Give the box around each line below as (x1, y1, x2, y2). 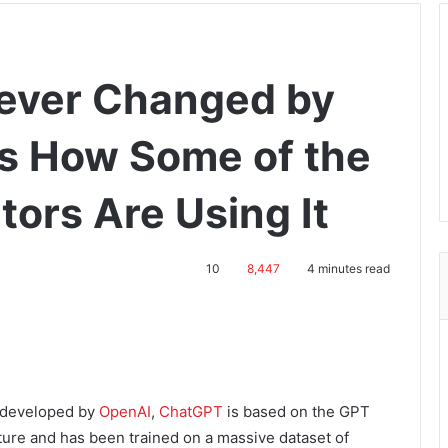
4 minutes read (304, 261, 390, 276)
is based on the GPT (223, 402, 370, 422)
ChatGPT (159, 402, 223, 422)
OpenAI (99, 402, 151, 422)
